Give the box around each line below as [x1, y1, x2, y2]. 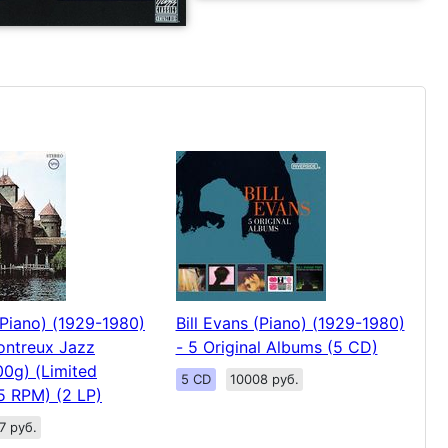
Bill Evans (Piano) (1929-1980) [175, 312, 405, 333]
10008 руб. [229, 370, 299, 387]
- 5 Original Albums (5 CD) [175, 336, 378, 357]
